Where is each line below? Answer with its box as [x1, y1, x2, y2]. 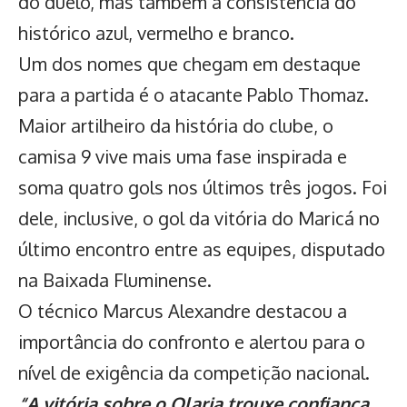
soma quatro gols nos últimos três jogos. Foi [18, 174, 387, 199]
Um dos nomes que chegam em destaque [18, 51, 361, 75]
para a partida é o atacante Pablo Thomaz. [18, 82, 369, 106]
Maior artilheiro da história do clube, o [18, 113, 333, 137]
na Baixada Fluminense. [18, 267, 212, 292]
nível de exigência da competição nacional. [18, 360, 370, 384]
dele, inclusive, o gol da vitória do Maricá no [18, 205, 380, 230]
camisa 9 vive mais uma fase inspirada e [18, 144, 347, 168]
